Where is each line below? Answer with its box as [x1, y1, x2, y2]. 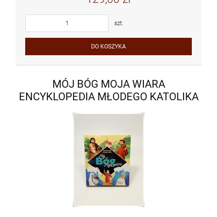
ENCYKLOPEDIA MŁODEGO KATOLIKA [18, 90, 199, 103]
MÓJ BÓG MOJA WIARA [52, 77, 165, 91]
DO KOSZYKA [91, 43, 126, 50]
